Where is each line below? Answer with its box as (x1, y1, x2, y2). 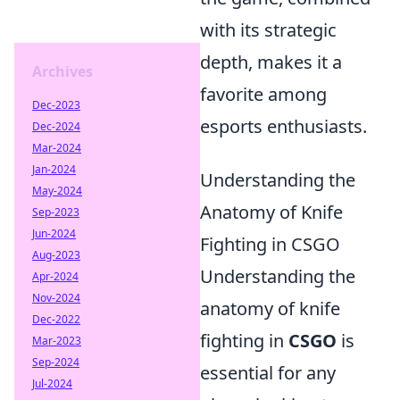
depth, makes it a (200, 50, 342, 74)
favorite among (200, 82, 327, 106)
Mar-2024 (32, 140, 81, 155)
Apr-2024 (32, 269, 79, 284)
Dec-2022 (32, 312, 80, 327)
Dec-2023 (32, 97, 80, 112)
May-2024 (32, 183, 82, 198)
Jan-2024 (32, 162, 76, 177)
